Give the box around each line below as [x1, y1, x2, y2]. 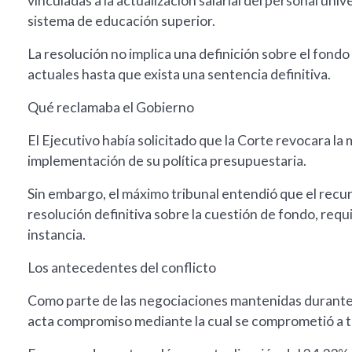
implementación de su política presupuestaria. [27, 152, 306, 170]
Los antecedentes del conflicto [27, 259, 216, 277]
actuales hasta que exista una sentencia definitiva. [27, 66, 331, 83]
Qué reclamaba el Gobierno [27, 99, 194, 116]
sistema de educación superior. [27, 13, 215, 30]
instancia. [27, 226, 86, 244]
